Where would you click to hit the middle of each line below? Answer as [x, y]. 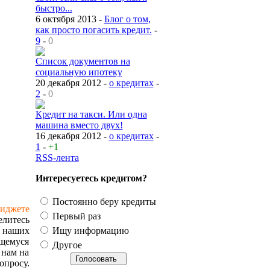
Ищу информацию [89, 231]
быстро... [54, 8]
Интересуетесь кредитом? [91, 178]
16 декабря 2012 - [72, 136]
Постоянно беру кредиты [103, 202]
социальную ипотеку [79, 72]
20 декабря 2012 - [72, 83]
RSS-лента [57, 158]
